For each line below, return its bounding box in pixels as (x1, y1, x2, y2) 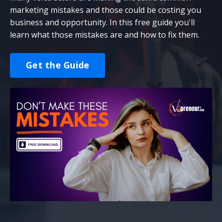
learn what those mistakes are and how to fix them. (10, 29, 199, 40)
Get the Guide (26, 59, 90, 71)
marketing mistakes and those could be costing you (10, 4, 201, 15)
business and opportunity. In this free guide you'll (10, 16, 195, 28)
